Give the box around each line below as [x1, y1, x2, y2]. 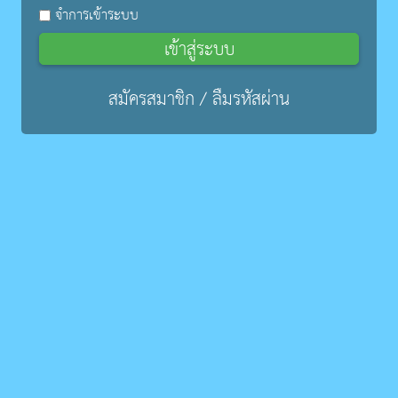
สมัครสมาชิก [108, 82, 195, 116]
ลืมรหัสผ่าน [212, 82, 290, 116]
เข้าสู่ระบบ [163, 32, 235, 67]
